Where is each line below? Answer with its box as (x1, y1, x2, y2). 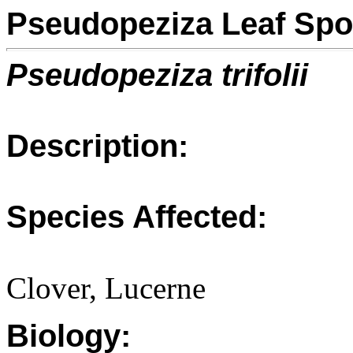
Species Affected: (6, 199, 267, 234)
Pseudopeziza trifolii (6, 58, 308, 92)
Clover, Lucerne (6, 271, 206, 305)
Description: (6, 128, 188, 163)
